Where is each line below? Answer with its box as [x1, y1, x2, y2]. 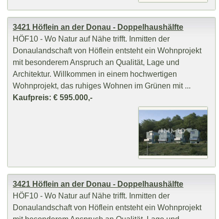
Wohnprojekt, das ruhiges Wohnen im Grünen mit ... [13, 81, 191, 90]
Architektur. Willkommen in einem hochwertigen [13, 69, 177, 79]
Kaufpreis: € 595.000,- [13, 93, 93, 102]
